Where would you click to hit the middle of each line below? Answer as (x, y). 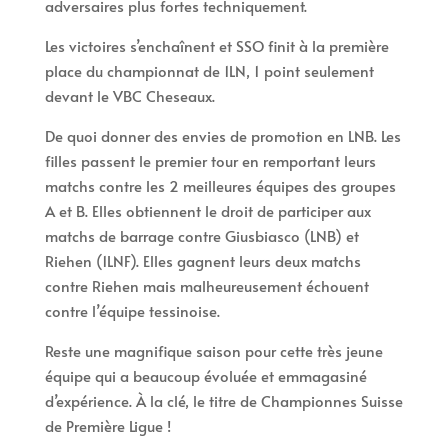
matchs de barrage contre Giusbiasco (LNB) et (201, 235)
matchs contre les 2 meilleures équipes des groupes (220, 185)
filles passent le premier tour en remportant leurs (210, 160)
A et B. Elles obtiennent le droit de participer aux (207, 210)
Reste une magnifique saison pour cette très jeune (213, 350)
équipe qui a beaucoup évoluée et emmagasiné (205, 375)
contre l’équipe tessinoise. (132, 310)
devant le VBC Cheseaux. (129, 95)
